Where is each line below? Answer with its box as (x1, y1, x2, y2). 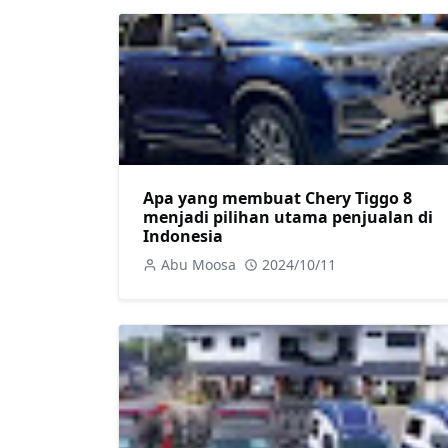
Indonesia (143, 224, 223, 247)
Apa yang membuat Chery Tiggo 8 (143, 186, 412, 209)
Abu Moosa (161, 254, 236, 274)
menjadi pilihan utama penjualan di (143, 205, 433, 228)
